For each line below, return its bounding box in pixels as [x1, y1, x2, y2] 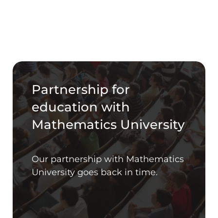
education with [32, 99, 130, 115]
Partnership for [32, 82, 130, 98]
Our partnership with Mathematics [32, 154, 184, 165]
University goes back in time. [32, 167, 158, 178]
